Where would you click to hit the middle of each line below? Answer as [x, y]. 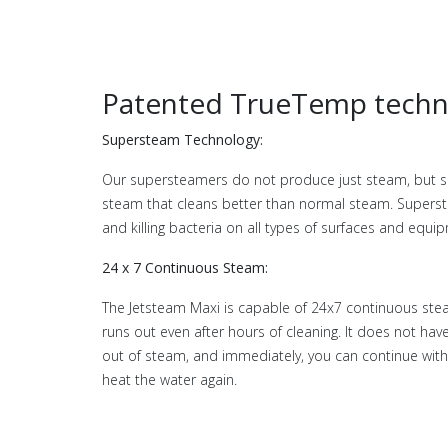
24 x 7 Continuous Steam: [185, 268]
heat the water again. [169, 380]
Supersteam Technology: [182, 140]
